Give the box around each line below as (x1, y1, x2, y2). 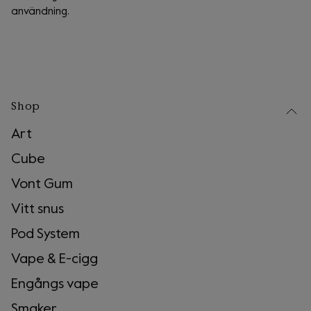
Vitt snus (11, 203, 64, 217)
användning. (11, 6, 69, 17)
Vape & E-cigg (11, 253, 98, 267)
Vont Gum (11, 178, 73, 192)
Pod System (11, 228, 80, 242)
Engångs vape (11, 278, 99, 292)
